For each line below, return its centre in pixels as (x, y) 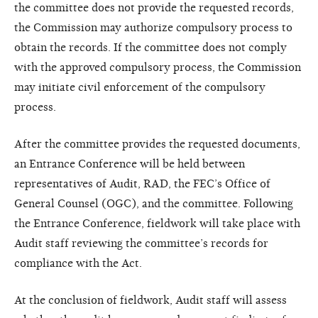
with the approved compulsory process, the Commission (158, 67)
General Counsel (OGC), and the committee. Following (154, 203)
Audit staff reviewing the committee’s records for (141, 243)
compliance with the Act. (78, 263)
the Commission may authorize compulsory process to (153, 27)
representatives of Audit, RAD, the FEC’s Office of (142, 183)
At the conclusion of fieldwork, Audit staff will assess (150, 300)
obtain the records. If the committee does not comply (150, 47)
